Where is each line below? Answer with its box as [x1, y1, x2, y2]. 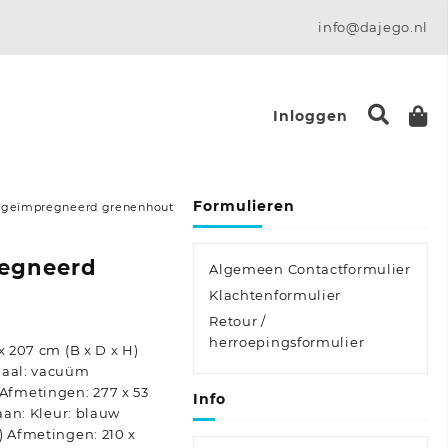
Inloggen [272, 106, 348, 125]
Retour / [209, 313, 266, 329]
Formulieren [193, 197, 296, 215]
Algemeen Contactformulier [209, 261, 411, 277]
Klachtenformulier [209, 287, 342, 303]
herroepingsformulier [209, 334, 365, 350]
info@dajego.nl [318, 19, 429, 35]
